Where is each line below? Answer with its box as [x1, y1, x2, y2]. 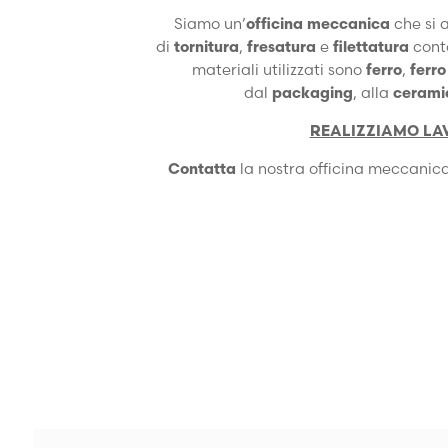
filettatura [333, 37, 409, 56]
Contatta [167, 159, 236, 178]
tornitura [174, 37, 239, 56]
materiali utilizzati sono [191, 60, 362, 79]
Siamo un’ [174, 14, 246, 33]
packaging [272, 83, 353, 102]
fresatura [247, 37, 316, 56]
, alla [353, 83, 389, 102]
